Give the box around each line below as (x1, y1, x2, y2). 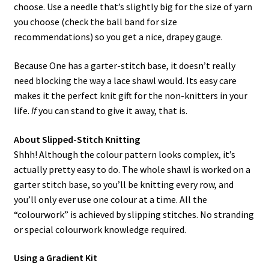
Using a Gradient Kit (13, 252, 97, 264)
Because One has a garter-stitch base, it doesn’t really (13, 59, 235, 71)
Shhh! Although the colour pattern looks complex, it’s (13, 148, 235, 160)
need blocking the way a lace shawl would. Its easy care (13, 74, 237, 86)
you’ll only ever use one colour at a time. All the (13, 193, 207, 205)
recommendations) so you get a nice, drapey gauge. (13, 31, 223, 43)
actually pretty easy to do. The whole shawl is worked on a (13, 163, 250, 175)
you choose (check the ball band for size (13, 16, 177, 28)
